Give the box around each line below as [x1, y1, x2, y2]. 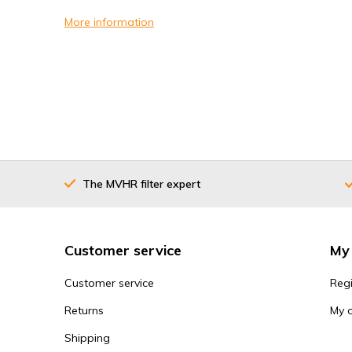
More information [64, 15, 154, 30]
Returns [64, 303, 104, 318]
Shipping [64, 331, 110, 346]
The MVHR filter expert [82, 176, 200, 191]
